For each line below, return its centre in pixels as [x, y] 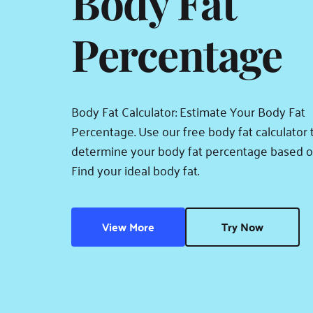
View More [128, 227]
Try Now [242, 227]
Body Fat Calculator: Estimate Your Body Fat [188, 111]
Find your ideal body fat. [135, 170]
